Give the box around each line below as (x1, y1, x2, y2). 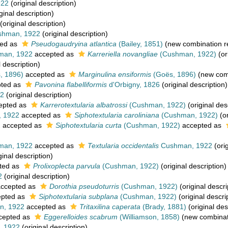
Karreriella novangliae (88, 50, 158, 58)
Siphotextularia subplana (39, 192, 118, 201)
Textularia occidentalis (88, 141, 159, 150)
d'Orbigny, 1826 (107, 80, 160, 89)
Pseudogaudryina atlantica (31, 40, 117, 48)
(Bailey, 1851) (117, 40, 163, 48)
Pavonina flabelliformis (35, 80, 107, 89)
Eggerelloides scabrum (44, 213, 118, 221)
